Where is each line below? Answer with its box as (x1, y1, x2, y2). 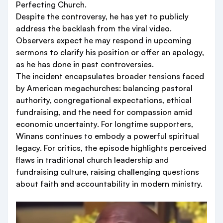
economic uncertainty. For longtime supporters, (16, 119, 193, 129)
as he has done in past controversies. (16, 59, 154, 69)
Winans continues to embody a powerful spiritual (16, 131, 199, 141)
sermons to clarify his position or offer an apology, (16, 47, 204, 57)
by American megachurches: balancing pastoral (16, 83, 193, 93)
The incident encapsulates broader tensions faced (16, 71, 204, 81)
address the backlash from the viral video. (16, 23, 172, 33)
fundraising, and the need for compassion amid (16, 107, 192, 117)
